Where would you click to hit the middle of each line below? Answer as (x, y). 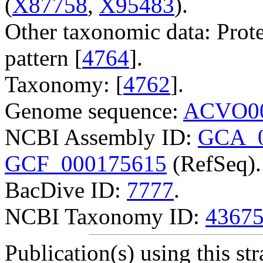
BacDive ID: (66, 190)
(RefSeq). (214, 163)
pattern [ (43, 58)
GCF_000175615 (86, 163)
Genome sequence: (94, 110)
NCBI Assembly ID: (101, 137)
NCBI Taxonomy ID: (105, 216)
